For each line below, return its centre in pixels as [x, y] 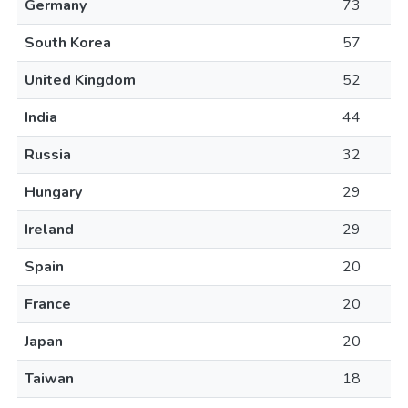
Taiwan [49, 379]
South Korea [68, 43]
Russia [48, 155]
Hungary [53, 192]
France [48, 304]
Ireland [49, 229]
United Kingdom [80, 80]
